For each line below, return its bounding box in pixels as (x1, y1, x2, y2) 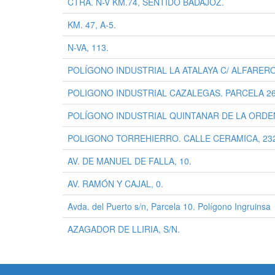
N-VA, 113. (68, 41, 109, 53)
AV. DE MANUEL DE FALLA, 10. (68, 155, 192, 167)
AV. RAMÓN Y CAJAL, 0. (68, 177, 163, 190)
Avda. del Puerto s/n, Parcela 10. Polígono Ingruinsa (68, 200, 271, 212)
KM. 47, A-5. (68, 18, 116, 31)
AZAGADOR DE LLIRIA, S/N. (68, 223, 180, 235)
